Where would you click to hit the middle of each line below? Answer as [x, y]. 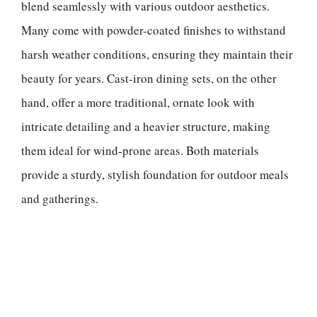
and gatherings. [60, 198]
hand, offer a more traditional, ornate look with [138, 102]
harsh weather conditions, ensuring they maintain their [157, 54]
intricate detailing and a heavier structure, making [146, 126]
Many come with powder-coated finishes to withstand [154, 30]
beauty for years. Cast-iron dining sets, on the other [149, 78]
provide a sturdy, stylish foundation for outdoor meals [155, 174]
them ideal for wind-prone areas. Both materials [140, 150]
